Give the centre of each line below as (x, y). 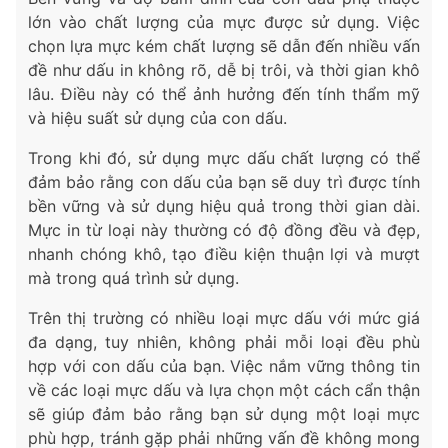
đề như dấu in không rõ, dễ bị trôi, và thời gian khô (224, 70)
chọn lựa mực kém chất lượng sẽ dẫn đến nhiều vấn (224, 46)
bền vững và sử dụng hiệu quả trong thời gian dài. (224, 206)
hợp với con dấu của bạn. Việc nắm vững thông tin (224, 366)
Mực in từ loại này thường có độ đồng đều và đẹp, (224, 230)
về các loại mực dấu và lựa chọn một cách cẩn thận (224, 390)
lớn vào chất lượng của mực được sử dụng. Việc (224, 22)
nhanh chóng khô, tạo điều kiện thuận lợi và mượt (224, 254)
